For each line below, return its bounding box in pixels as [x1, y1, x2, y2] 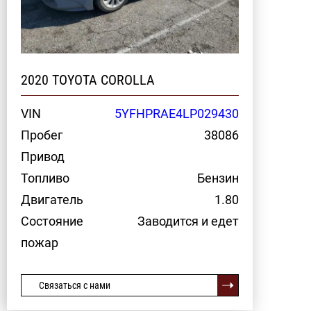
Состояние [21, 214, 83, 228]
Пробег [21, 128, 63, 142]
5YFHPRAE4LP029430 [115, 106, 239, 121]
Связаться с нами [39, 280, 110, 291]
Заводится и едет [137, 214, 239, 228]
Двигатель [21, 192, 83, 207]
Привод [21, 149, 65, 164]
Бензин [197, 171, 239, 185]
